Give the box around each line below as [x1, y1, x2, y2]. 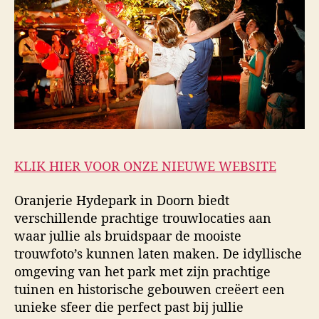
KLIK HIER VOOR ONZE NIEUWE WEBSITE [14, 157, 276, 175]
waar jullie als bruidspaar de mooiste [14, 226, 241, 244]
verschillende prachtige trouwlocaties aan [14, 209, 271, 226]
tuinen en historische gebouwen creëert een [14, 280, 285, 298]
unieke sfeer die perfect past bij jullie [14, 298, 244, 315]
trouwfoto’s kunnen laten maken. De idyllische [14, 244, 302, 262]
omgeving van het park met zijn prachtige [14, 262, 271, 280]
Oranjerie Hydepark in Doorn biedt [14, 191, 229, 209]
